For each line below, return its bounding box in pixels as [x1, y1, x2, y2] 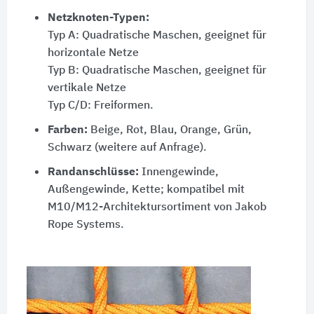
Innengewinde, [138, 166, 219, 178]
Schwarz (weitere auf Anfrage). [47, 142, 207, 153]
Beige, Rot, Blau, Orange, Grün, [87, 124, 252, 136]
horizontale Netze [47, 47, 139, 59]
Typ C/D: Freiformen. [47, 100, 153, 111]
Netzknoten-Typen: [47, 12, 149, 24]
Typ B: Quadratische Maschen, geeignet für [47, 64, 266, 76]
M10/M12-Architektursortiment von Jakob [47, 201, 266, 213]
